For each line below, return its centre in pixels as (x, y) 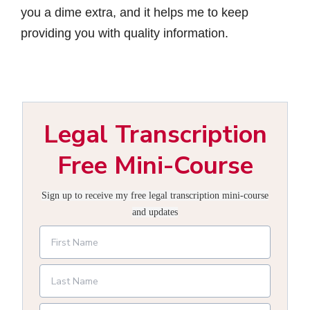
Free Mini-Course (155, 166)
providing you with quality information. (125, 33)
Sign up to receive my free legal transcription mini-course (155, 195)
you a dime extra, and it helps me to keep (135, 12)
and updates (155, 212)
